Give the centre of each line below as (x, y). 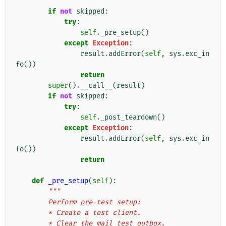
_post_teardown (129, 118)
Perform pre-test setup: (94, 202)
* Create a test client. (94, 213)
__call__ (96, 86)
